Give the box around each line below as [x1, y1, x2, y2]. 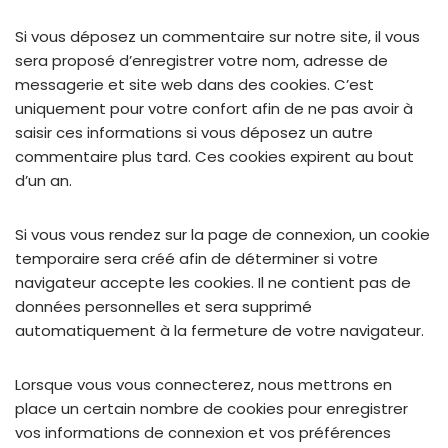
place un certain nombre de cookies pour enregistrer [15, 398, 408, 419]
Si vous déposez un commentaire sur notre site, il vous [15, 26, 420, 47]
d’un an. [15, 170, 72, 191]
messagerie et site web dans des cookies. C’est [15, 74, 374, 95]
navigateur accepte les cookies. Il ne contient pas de [15, 272, 411, 293]
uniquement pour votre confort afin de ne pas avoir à [15, 98, 413, 119]
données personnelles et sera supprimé [15, 296, 312, 317]
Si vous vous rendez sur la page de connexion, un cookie [15, 224, 430, 245]
